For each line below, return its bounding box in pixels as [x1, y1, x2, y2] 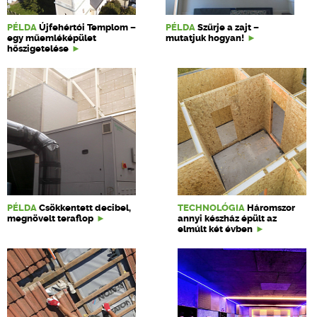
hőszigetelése [7, 42, 69, 54]
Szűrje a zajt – [197, 21, 260, 33]
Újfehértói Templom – [39, 21, 136, 33]
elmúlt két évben [178, 223, 253, 234]
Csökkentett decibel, [39, 202, 131, 213]
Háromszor [247, 202, 295, 213]
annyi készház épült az [178, 212, 277, 224]
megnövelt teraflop [7, 212, 93, 224]
